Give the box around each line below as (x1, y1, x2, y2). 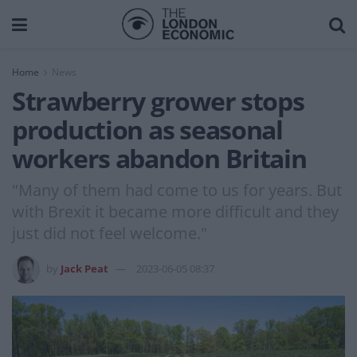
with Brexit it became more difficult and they (12, 200, 339, 222)
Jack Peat (61, 261, 108, 276)
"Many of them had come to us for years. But (12, 178, 342, 201)
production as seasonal (12, 112, 283, 147)
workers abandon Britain (12, 141, 307, 175)
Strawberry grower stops (12, 84, 304, 118)
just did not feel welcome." (12, 222, 207, 244)
